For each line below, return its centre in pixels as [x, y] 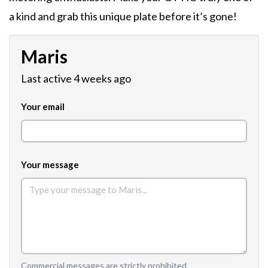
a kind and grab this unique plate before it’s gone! [123, 16]
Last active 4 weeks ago [76, 78]
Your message [50, 164]
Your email [43, 106]
